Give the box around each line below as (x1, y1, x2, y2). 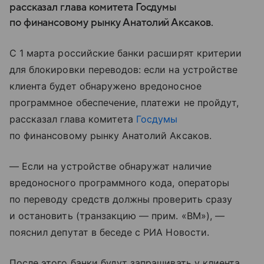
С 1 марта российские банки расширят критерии (9, 47, 242, 59)
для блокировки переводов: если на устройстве (9, 64, 238, 75)
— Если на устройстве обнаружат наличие (9, 160, 212, 172)
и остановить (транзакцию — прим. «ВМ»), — (9, 210, 225, 222)
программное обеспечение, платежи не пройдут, (9, 97, 239, 108)
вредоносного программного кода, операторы (9, 177, 229, 189)
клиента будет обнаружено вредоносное (9, 80, 202, 92)
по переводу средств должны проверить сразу (9, 193, 233, 205)
